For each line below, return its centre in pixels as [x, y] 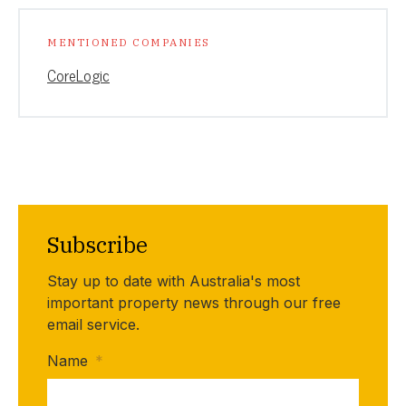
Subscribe [97, 244]
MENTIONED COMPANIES [129, 42]
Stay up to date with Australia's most [174, 280]
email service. [93, 324]
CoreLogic [78, 75]
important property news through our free [194, 302]
